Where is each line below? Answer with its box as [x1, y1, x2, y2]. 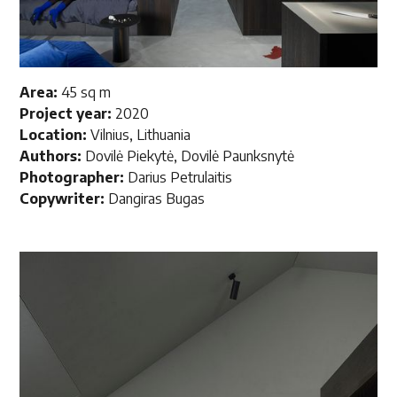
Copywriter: [19, 189, 109, 207]
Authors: [19, 146, 86, 165]
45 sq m [61, 82, 112, 101]
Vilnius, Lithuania [90, 125, 191, 144]
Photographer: [19, 167, 128, 186]
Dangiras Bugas [108, 189, 206, 207]
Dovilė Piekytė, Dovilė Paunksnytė [85, 146, 295, 165]
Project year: [19, 104, 116, 122]
